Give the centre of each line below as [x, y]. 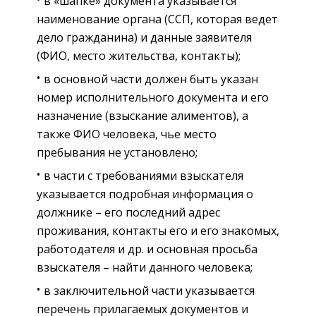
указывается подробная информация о [145, 194]
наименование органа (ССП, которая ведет [157, 19]
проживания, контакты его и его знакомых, [158, 230]
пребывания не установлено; [117, 152]
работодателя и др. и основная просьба [147, 249]
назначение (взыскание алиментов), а [142, 115]
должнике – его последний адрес [128, 212]
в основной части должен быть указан [151, 79]
